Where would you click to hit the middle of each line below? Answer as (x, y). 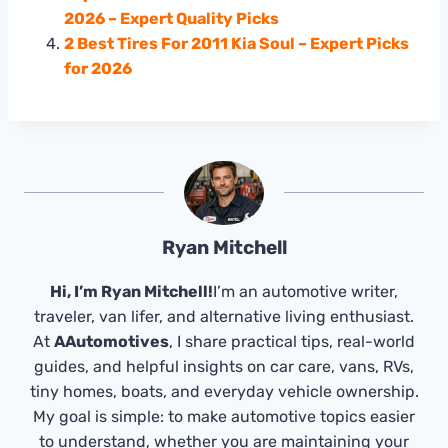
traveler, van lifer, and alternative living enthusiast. (224, 316)
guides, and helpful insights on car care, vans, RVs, (224, 366)
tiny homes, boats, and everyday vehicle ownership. (224, 391)
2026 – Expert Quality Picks (171, 18)
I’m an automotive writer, (305, 291)
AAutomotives (111, 341)
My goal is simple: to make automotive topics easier (224, 416)
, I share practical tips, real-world (292, 341)
